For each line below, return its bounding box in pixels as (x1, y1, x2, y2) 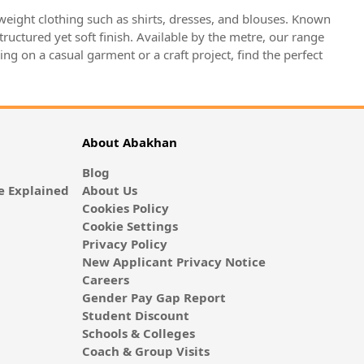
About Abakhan (81, 134, 177, 151)
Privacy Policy (81, 236, 167, 253)
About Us (81, 182, 137, 199)
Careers (81, 271, 129, 288)
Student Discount (81, 307, 189, 324)
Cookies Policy (81, 200, 169, 217)
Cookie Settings (81, 218, 178, 235)
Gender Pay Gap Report (81, 289, 226, 306)
